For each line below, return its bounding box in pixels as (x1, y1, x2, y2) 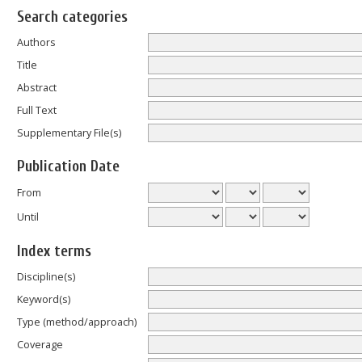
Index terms (17, 242, 91, 261)
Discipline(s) (17, 269, 75, 284)
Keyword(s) (17, 292, 70, 306)
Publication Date (17, 158, 120, 176)
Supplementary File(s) (17, 125, 121, 140)
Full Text (17, 103, 57, 117)
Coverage (17, 337, 63, 351)
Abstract (17, 80, 57, 95)
